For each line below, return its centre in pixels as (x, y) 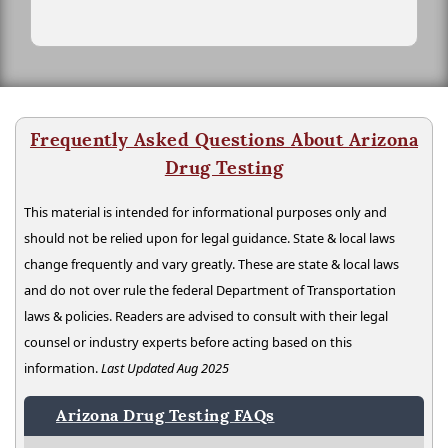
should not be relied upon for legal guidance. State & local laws (209, 237)
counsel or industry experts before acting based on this (188, 341)
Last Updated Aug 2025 (165, 367)
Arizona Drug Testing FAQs (165, 415)
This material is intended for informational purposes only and (205, 211)
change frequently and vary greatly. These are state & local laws (211, 263)
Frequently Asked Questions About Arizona (223, 139)
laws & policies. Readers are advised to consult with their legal (206, 315)
